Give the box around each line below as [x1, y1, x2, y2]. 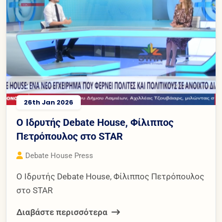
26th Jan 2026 [24, 97, 73, 107]
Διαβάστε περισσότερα [16, 207, 110, 217]
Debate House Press [25, 151, 93, 160]
